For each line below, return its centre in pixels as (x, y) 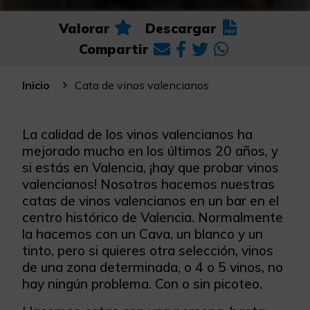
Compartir (113, 49)
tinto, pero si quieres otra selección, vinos (148, 250)
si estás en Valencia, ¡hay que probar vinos (151, 167)
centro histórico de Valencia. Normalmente (153, 217)
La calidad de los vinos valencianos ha (137, 134)
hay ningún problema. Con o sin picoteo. (142, 284)
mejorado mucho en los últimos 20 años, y (150, 151)
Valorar (84, 28)
